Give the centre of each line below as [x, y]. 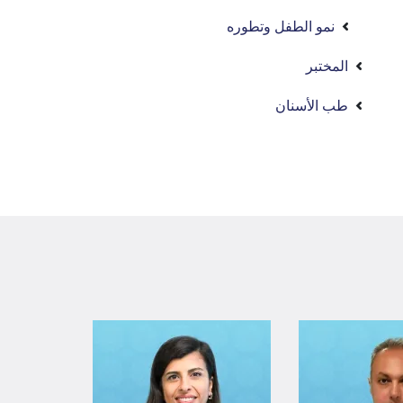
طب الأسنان [312, 106]
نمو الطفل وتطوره [281, 27]
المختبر [327, 66]
